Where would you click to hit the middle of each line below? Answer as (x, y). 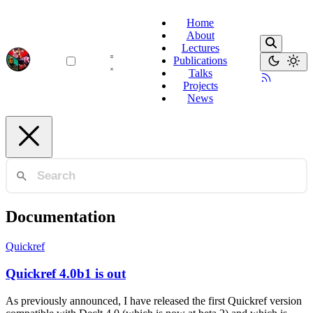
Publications (201, 60)
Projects (200, 86)
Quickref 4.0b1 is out (66, 273)
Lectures (200, 48)
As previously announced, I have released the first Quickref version (154, 300)
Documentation (60, 217)
